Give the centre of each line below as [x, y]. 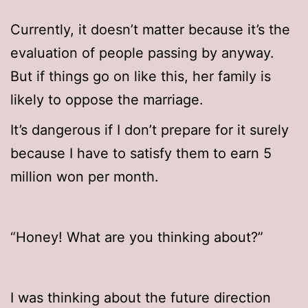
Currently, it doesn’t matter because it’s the [150, 30]
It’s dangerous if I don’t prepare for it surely [150, 130]
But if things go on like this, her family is [141, 77]
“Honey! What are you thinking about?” [137, 238]
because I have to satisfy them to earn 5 [141, 154]
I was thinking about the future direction [141, 298]
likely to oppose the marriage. [107, 100]
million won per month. [85, 177]
